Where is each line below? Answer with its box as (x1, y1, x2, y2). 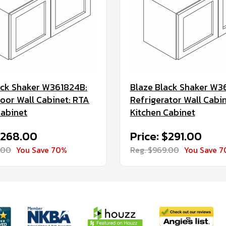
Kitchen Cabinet (130, 105, 195, 119)
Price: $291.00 (130, 128, 202, 145)
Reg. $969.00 (130, 144, 179, 156)
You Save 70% (16, 144, 68, 156)
